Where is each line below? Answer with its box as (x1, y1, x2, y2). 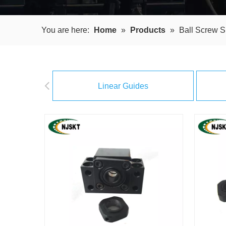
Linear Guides (98, 82, 148, 90)
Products (130, 26, 165, 34)
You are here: (41, 26, 89, 34)
